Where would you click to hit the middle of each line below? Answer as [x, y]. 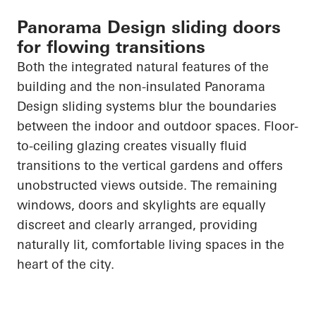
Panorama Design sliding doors [149, 28]
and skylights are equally [189, 205]
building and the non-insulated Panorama [141, 87]
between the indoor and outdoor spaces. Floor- [158, 126]
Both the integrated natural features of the [143, 67]
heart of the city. [66, 265]
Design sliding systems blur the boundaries [147, 107]
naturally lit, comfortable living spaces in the [151, 245]
